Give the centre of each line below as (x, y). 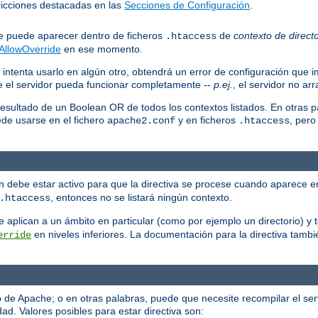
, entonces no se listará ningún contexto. (141, 198)
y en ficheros (207, 120)
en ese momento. (102, 49)
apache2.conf (141, 120)
